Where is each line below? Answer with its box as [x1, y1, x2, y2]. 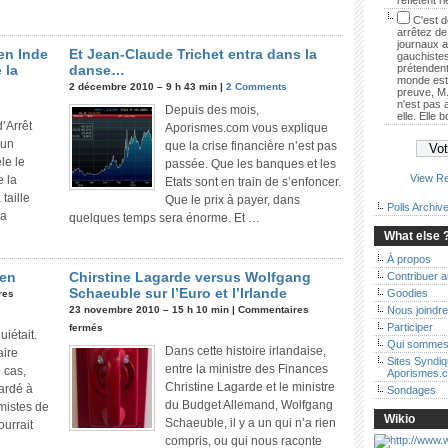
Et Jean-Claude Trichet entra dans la [69, 46, 317, 62]
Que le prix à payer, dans [165, 193, 300, 207]
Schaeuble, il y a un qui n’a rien [165, 416, 336, 430]
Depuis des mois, [165, 103, 259, 117]
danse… [69, 62, 125, 78]
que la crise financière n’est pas [165, 139, 337, 153]
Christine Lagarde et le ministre [165, 380, 335, 394]
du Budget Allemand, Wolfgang [165, 398, 333, 412]
